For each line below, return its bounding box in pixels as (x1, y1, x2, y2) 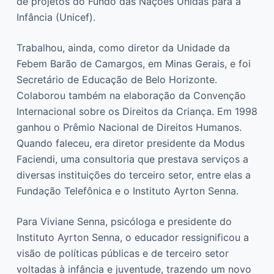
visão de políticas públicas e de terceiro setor (16, 246, 229, 259)
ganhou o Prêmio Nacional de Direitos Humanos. (16, 120, 242, 133)
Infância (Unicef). (16, 10, 102, 23)
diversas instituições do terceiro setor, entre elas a (16, 168, 251, 181)
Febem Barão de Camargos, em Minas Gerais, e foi (16, 57, 251, 70)
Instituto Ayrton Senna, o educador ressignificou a (16, 231, 249, 243)
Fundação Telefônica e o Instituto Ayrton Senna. (16, 184, 239, 197)
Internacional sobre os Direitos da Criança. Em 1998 (16, 105, 257, 117)
